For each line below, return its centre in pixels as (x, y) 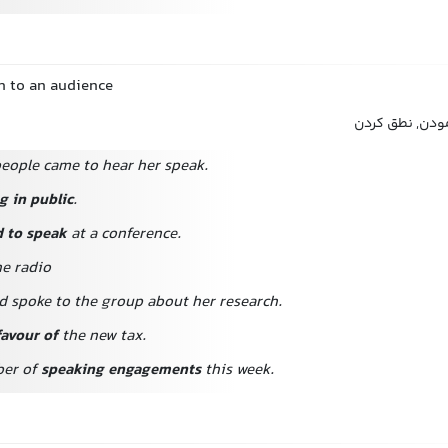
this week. (237, 370)
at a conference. (124, 234)
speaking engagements (121, 370)
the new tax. (102, 336)
